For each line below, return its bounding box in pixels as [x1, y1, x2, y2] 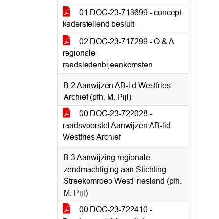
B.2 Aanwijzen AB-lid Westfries [64, 81, 171, 89]
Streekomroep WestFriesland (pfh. [64, 177, 182, 185]
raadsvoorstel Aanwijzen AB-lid [63, 121, 171, 130]
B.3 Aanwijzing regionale [64, 153, 150, 162]
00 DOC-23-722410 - [77, 205, 152, 214]
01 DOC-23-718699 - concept [77, 8, 181, 17]
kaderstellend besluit [63, 20, 134, 28]
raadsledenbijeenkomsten [63, 61, 153, 69]
